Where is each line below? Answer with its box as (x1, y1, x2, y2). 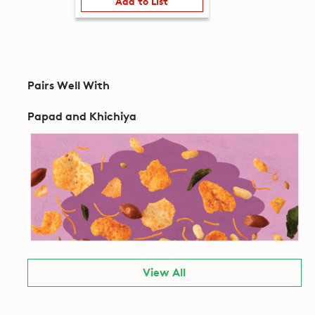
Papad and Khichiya (27, 106, 136, 123)
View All (143, 262, 186, 279)
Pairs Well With (27, 75, 110, 92)
